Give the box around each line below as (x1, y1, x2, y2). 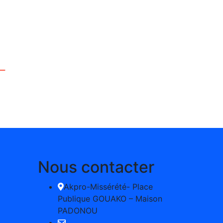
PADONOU (58, 205, 98, 216)
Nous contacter (38, 157, 154, 177)
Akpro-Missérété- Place (64, 181, 153, 192)
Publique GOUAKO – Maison (58, 193, 162, 204)
